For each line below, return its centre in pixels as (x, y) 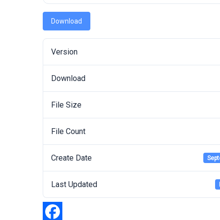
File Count (68, 131)
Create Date (71, 158)
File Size (66, 105)
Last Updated (74, 184)
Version (64, 52)
